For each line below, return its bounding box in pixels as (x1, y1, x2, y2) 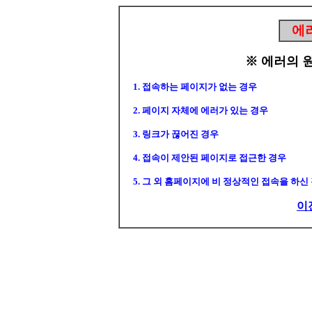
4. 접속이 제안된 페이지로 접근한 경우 (120, 153, 286, 163)
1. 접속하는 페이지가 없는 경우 (120, 81, 257, 92)
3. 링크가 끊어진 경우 (120, 129, 219, 139)
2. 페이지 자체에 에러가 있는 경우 (120, 105, 268, 116)
